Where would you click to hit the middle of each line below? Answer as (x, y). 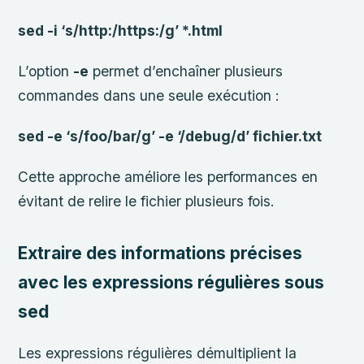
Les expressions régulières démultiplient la (158, 353)
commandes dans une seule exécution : (149, 95)
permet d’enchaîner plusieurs (186, 71)
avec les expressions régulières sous (171, 283)
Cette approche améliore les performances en (168, 176)
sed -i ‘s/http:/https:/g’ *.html (121, 30)
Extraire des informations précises (160, 253)
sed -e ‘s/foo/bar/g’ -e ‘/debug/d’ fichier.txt (170, 136)
